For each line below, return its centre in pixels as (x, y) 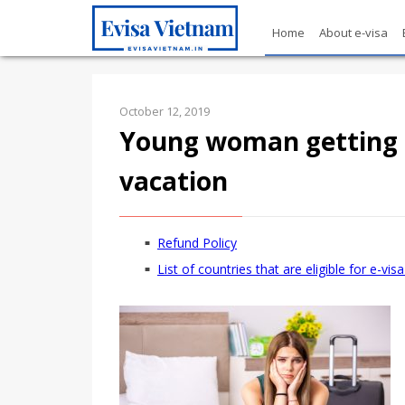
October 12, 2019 (165, 112)
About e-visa (353, 33)
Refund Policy (197, 242)
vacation (174, 181)
